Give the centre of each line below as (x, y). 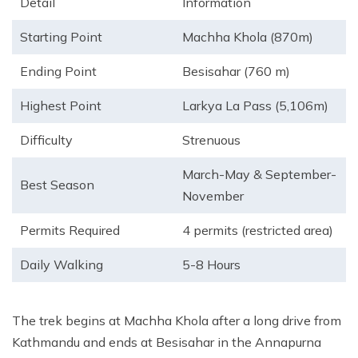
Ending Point (58, 72)
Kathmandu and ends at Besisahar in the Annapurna (167, 342)
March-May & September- (259, 175)
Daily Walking (62, 265)
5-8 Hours (211, 265)
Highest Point (61, 106)
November (213, 196)
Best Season (57, 185)
